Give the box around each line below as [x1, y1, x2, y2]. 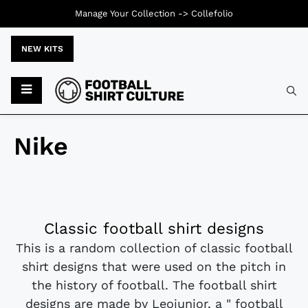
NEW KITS [21, 44, 63, 54]
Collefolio [191, 8, 233, 19]
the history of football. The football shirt [31, 278, 277, 293]
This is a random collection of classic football [15, 241, 293, 256]
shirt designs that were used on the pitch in [22, 259, 286, 274]
